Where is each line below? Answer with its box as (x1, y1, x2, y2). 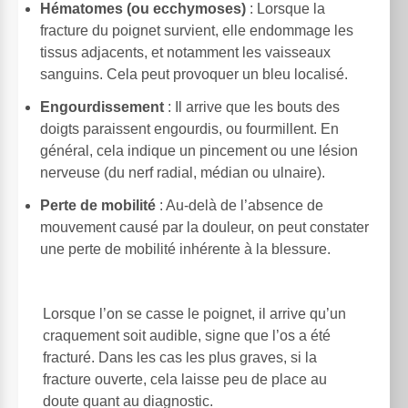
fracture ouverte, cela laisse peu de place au (43, 372, 327, 388)
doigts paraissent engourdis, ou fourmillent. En (40, 121, 339, 138)
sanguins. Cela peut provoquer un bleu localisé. (40, 66, 348, 83)
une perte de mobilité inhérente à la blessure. (40, 241, 331, 258)
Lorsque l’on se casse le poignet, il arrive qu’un (43, 306, 346, 322)
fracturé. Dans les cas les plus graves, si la (43, 350, 317, 366)
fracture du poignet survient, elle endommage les (40, 23, 353, 39)
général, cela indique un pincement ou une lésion (40, 143, 358, 159)
